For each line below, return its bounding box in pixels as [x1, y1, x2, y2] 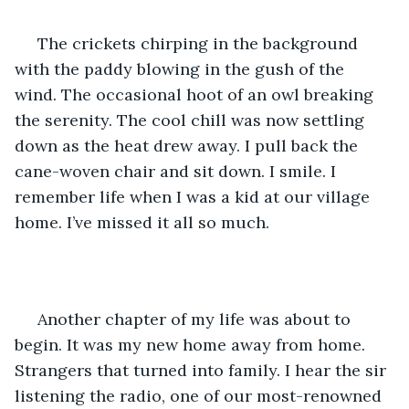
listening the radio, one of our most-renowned [15, 384, 386, 406]
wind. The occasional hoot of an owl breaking [15, 83, 378, 105]
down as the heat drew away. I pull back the [15, 134, 362, 156]
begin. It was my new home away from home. [15, 333, 370, 355]
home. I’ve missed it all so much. [15, 211, 269, 233]
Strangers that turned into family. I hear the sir [15, 359, 391, 381]
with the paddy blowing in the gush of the [15, 58, 349, 79]
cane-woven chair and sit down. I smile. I [15, 160, 341, 182]
